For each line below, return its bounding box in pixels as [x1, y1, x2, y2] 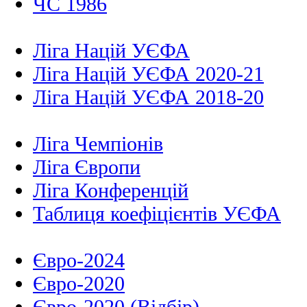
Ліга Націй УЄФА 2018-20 [33, 86, 264, 108]
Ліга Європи [33, 156, 140, 178]
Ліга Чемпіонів [33, 132, 163, 155]
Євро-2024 [33, 249, 125, 271]
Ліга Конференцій [33, 179, 188, 201]
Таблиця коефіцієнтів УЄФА [33, 202, 281, 225]
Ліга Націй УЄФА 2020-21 [33, 62, 264, 85]
